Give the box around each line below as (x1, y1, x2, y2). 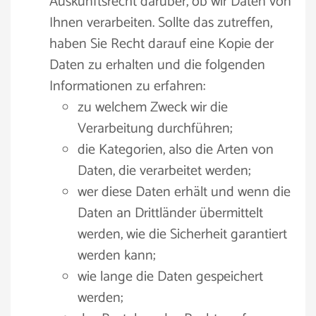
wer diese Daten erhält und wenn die (78, 181, 291, 204)
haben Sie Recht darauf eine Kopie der (49, 32, 274, 56)
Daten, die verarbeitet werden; (78, 159, 250, 183)
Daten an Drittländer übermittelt (78, 202, 263, 225)
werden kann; (78, 244, 155, 267)
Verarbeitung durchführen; (78, 117, 232, 140)
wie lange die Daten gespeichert (78, 265, 263, 288)
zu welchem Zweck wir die (78, 96, 228, 119)
